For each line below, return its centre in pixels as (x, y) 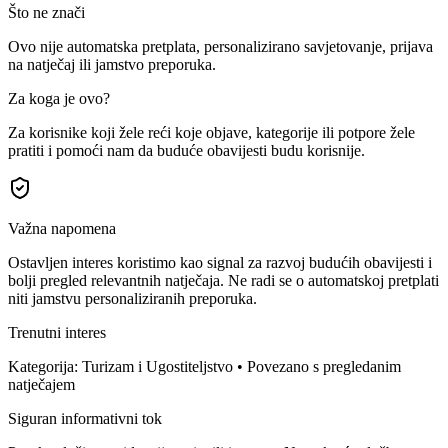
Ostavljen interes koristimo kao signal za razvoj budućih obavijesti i (220, 262)
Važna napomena (62, 228)
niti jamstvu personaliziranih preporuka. (132, 298)
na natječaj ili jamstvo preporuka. (112, 64)
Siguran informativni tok (85, 418)
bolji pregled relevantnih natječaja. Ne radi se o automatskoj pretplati (223, 280)
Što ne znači (46, 12)
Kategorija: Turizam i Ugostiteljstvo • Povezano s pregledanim (204, 366)
